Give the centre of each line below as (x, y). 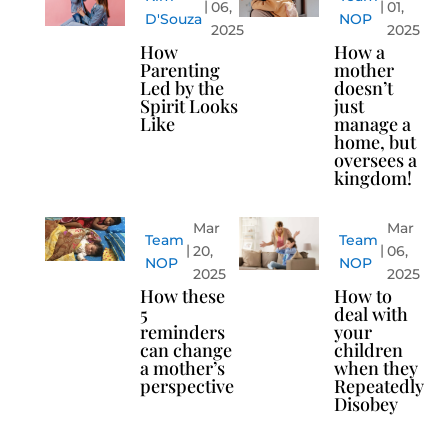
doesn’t (363, 88)
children (368, 350)
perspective (186, 386)
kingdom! (372, 178)
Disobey (365, 404)
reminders (182, 332)
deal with (370, 314)
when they (375, 368)
